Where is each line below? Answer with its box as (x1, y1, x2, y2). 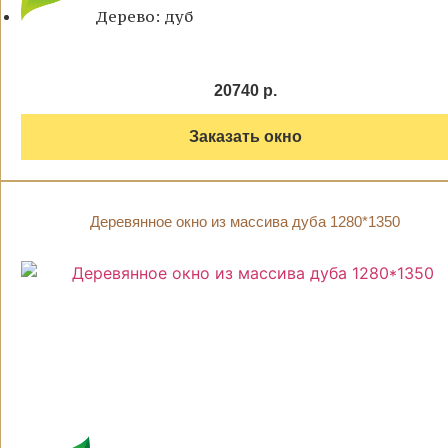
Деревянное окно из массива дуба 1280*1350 (90, 213, 400, 231)
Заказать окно (188, 128, 302, 146)
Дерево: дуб (95, 6, 193, 27)
